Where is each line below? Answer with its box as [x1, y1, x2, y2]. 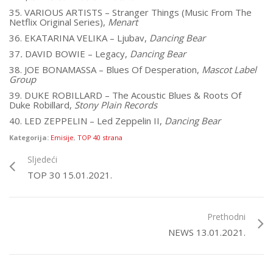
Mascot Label [202, 63, 257, 76]
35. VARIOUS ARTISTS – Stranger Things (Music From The [9, 6, 252, 18]
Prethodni [207, 211, 246, 222]
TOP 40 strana [77, 133, 122, 142]
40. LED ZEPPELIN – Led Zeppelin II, [9, 115, 165, 127]
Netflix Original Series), [9, 16, 108, 28]
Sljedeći [27, 154, 57, 165]
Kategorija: [9, 133, 51, 142]
